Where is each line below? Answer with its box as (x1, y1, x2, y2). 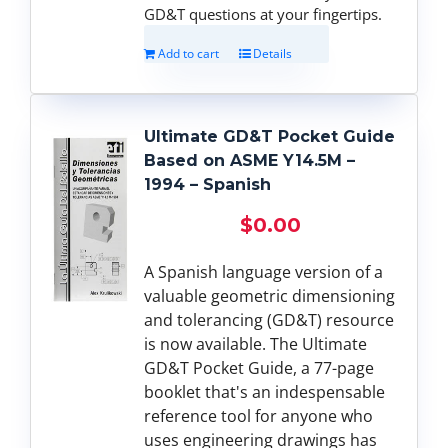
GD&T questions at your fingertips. (144, 3, 383, 24)
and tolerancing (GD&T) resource (144, 308, 395, 331)
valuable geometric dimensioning (144, 284, 396, 307)
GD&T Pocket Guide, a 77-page (144, 356, 375, 379)
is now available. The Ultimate (144, 332, 368, 355)
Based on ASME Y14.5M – (144, 150, 356, 170)
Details (253, 44, 293, 62)
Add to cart (158, 44, 220, 62)
